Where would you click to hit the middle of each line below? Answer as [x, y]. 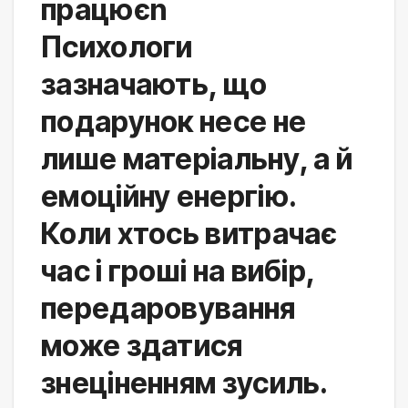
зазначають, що [154, 84]
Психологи [117, 46]
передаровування [168, 308]
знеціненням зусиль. [184, 382]
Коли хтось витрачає [189, 233]
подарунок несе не [174, 121]
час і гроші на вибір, [178, 270]
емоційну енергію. [169, 196]
